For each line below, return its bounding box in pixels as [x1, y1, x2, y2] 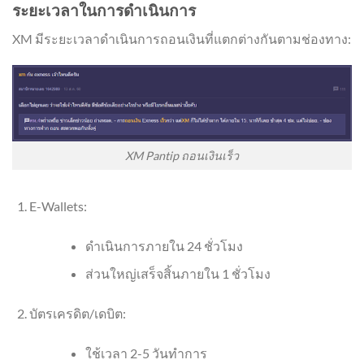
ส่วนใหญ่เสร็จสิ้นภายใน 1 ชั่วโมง [84, 266, 271, 282]
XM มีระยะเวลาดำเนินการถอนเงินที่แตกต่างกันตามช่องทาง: [12, 30, 351, 46]
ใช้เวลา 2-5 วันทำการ [84, 345, 207, 362]
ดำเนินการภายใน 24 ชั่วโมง [84, 237, 243, 253]
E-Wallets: [28, 197, 87, 214]
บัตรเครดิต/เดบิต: [28, 305, 126, 322]
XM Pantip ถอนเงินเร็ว [125, 148, 239, 162]
